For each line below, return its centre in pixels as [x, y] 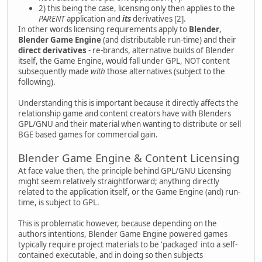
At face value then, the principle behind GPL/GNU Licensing [125, 171]
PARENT [52, 19]
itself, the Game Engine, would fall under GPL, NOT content [124, 61]
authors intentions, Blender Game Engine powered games [123, 234]
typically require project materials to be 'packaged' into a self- [128, 245]
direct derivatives [52, 51]
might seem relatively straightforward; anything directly [119, 182]
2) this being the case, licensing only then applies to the [137, 8]
